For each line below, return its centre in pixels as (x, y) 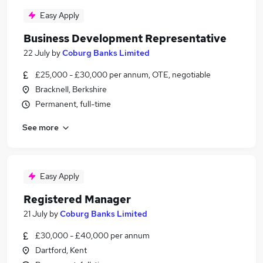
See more (41, 127)
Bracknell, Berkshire (71, 89)
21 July (36, 214)
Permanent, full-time (73, 104)
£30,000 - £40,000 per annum (92, 235)
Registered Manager (77, 199)
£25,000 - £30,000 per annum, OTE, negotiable (123, 75)
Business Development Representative (125, 38)
